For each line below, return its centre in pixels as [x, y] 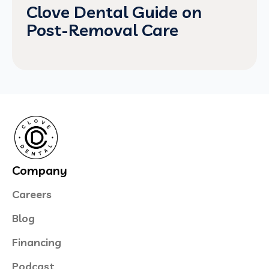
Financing [37, 242]
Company [40, 170]
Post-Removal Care [102, 29]
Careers [32, 194]
